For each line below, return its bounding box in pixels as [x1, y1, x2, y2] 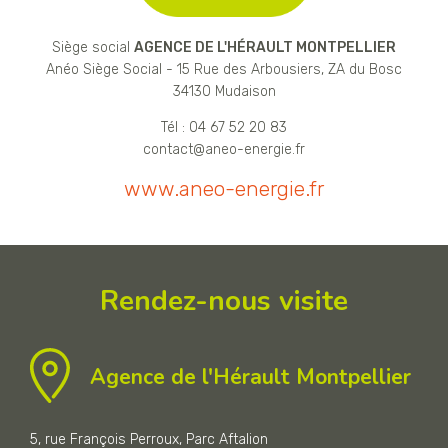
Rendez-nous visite [100, 281, 348, 320]
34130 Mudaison [172, 83, 276, 101]
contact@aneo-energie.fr [143, 141, 305, 159]
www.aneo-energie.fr [124, 176, 324, 202]
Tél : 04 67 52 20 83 [161, 119, 287, 137]
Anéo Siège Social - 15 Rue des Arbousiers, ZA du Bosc [46, 61, 402, 79]
